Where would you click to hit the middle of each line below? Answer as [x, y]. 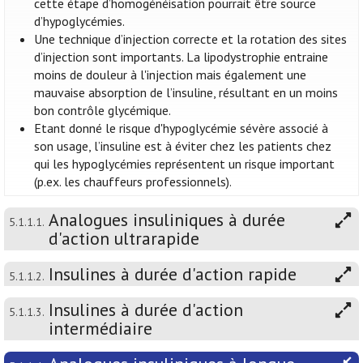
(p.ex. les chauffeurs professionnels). [133, 182]
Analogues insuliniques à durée [167, 220]
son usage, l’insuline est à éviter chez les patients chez [183, 146]
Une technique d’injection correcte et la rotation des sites [191, 39]
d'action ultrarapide [124, 239]
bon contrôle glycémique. [103, 111]
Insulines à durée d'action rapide [173, 274]
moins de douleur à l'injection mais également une [171, 75]
